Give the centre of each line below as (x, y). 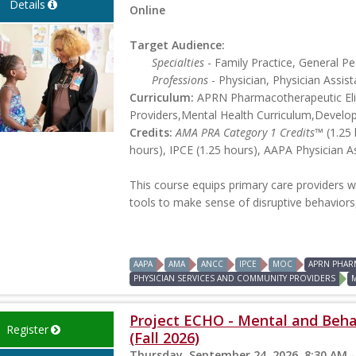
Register (27, 329)
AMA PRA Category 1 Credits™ (250, 132)
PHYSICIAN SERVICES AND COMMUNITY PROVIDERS (235, 278)
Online (148, 10)
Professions (180, 79)
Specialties (178, 62)
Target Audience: (178, 44)
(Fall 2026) (165, 337)
